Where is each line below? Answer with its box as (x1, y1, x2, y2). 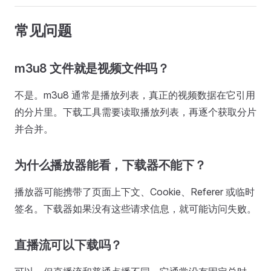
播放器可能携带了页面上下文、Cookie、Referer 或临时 (15, 186, 255, 198)
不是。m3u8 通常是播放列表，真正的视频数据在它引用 (15, 89, 255, 101)
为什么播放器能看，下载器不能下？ (15, 158, 206, 172)
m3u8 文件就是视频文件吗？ (15, 61, 169, 76)
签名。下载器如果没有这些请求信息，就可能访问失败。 (15, 203, 256, 215)
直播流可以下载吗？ (15, 238, 123, 252)
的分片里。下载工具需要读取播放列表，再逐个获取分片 (15, 106, 256, 118)
